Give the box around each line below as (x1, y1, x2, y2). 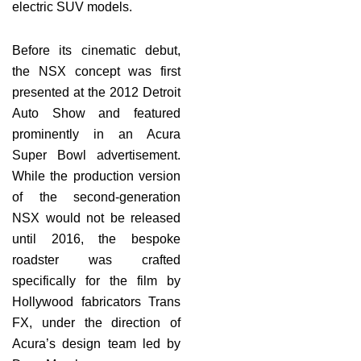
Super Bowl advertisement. (12, 147, 180, 162)
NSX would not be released (12, 210, 180, 225)
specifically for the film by (12, 273, 180, 288)
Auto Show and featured (12, 106, 180, 120)
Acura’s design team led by (12, 336, 180, 351)
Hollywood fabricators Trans (12, 294, 180, 309)
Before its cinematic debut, (12, 43, 180, 57)
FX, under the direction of (12, 315, 180, 330)
